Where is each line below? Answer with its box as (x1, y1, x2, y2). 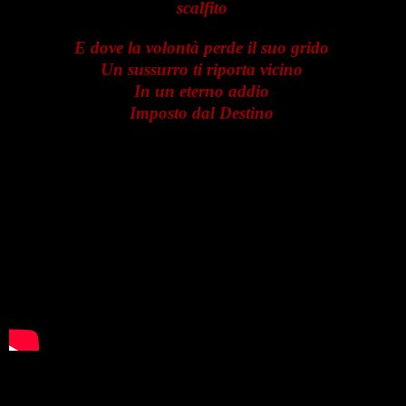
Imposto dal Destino (130, 102, 275, 122)
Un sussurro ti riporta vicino (101, 59, 304, 79)
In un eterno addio (134, 81, 270, 101)
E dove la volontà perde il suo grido (74, 37, 330, 57)
